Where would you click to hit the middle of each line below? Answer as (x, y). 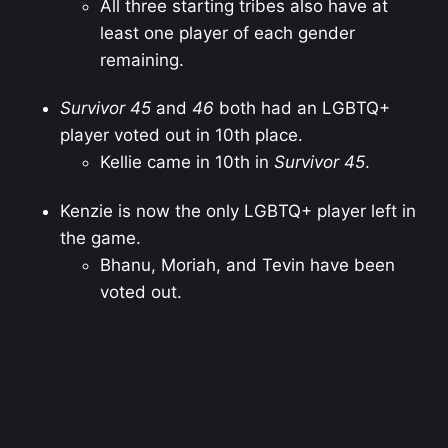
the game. (100, 237)
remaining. (142, 60)
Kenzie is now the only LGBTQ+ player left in (238, 210)
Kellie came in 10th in (187, 162)
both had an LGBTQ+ (302, 108)
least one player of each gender (227, 33)
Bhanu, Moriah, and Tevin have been (247, 264)
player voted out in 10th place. (181, 135)
